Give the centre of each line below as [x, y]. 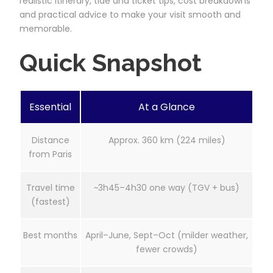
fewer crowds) [167, 249]
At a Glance [167, 107]
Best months [50, 235]
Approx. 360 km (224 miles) [167, 140]
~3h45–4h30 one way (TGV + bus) [167, 187]
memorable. [46, 28]
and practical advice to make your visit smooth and [130, 14]
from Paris [50, 154]
